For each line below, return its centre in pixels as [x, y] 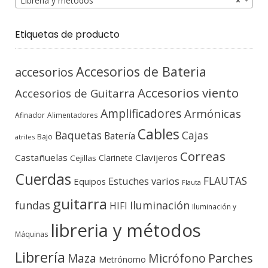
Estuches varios [144, 182]
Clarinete [116, 158]
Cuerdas [43, 179]
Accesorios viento [188, 93]
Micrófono [177, 258]
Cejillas [83, 158]
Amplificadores [141, 114]
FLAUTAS [225, 181]
